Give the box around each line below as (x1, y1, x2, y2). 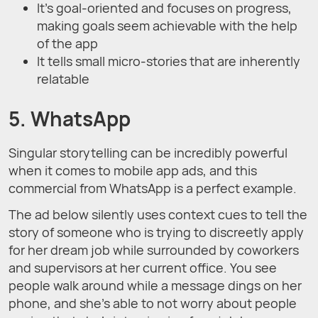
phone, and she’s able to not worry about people (9, 294, 297, 312)
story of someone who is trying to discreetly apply (9, 223, 304, 241)
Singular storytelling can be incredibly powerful (9, 143, 287, 161)
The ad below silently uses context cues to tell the (9, 205, 307, 223)
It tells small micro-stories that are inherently (37, 52, 300, 70)
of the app (37, 34, 98, 52)
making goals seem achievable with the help (37, 16, 297, 34)
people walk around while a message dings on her (9, 276, 302, 294)
